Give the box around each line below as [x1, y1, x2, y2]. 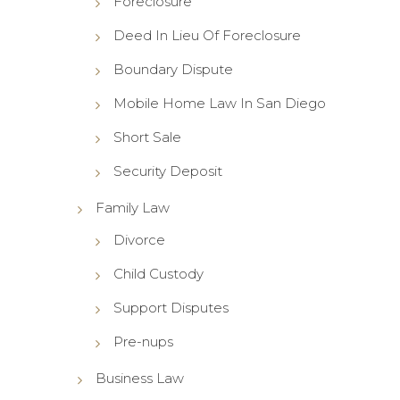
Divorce [112, 230, 165, 248]
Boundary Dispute [112, 60, 233, 78]
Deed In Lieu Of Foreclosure [112, 26, 301, 44]
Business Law [95, 369, 184, 387]
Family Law [95, 198, 170, 216]
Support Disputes [112, 298, 229, 316]
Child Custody [112, 264, 204, 282]
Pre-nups [112, 332, 173, 350]
